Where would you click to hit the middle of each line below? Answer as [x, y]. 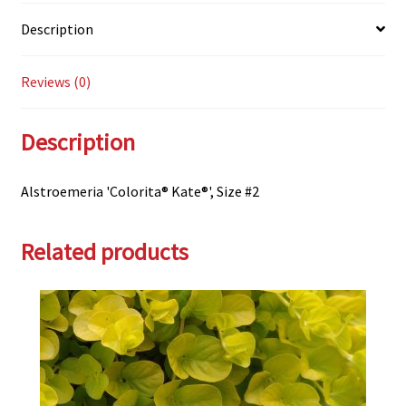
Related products [104, 251]
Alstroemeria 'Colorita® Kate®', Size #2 [140, 192]
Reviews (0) [55, 81]
